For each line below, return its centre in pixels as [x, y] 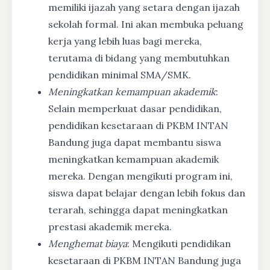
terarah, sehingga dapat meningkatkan [138, 209]
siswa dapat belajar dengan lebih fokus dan [147, 193]
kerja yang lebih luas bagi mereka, [125, 41]
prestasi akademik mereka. [110, 226]
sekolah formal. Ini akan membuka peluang [146, 24]
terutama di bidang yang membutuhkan [139, 58]
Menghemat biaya [88, 243]
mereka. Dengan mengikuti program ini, [140, 176]
